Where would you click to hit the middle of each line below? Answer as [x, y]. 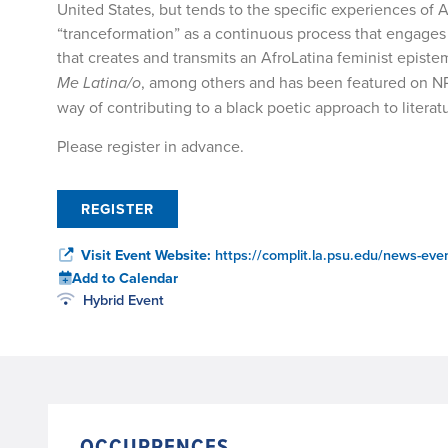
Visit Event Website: [146, 255]
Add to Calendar [125, 278]
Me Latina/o [99, 83]
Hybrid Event [123, 300]
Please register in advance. [150, 146]
